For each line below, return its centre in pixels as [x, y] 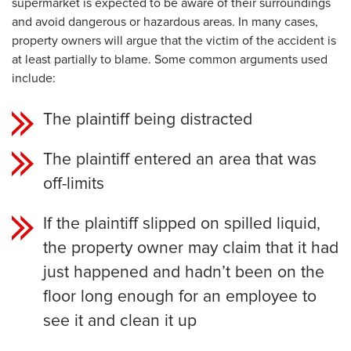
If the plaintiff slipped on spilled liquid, [182, 224]
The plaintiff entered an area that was [180, 159]
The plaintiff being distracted [148, 119]
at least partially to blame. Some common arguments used [170, 60]
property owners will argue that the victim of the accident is [174, 41]
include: [34, 78]
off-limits [74, 184]
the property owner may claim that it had [191, 248]
